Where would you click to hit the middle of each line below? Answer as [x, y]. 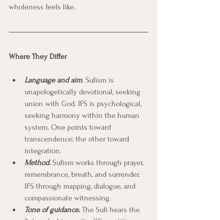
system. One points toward [69, 127]
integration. [43, 151]
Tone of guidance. [52, 210]
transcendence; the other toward [78, 139]
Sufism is [100, 80]
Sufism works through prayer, [98, 163]
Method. [38, 163]
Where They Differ [38, 56]
